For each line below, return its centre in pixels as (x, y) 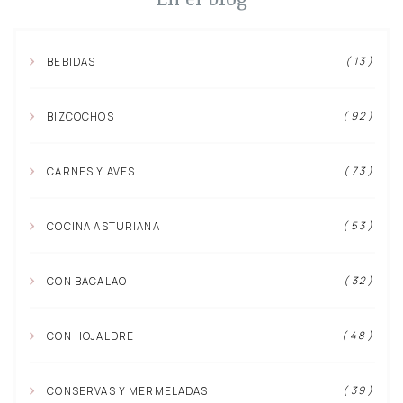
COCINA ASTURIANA (102, 226)
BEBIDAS (70, 62)
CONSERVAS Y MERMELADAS (126, 390)
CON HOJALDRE (90, 336)
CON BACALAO (85, 281)
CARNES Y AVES (90, 172)
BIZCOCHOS (79, 117)
